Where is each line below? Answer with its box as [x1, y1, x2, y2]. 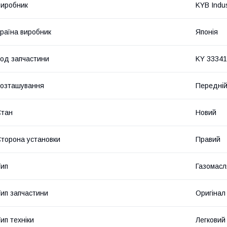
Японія [196, 27, 218, 36]
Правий [196, 135, 220, 143]
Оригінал [196, 188, 225, 197]
